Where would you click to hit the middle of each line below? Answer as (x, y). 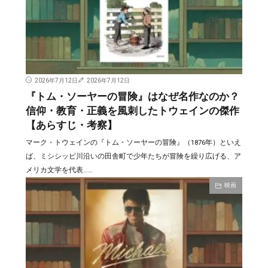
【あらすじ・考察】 (71, 125)
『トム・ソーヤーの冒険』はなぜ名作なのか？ (132, 96)
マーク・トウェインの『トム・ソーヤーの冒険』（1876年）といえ (133, 142)
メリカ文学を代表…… (59, 170)
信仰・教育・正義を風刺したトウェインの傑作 (132, 111)
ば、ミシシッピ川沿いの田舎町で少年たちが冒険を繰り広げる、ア (133, 156)
